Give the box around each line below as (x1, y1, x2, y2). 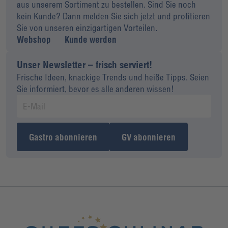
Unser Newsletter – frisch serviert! (17, 59, 153, 71)
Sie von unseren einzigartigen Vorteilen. (17, 22, 158, 33)
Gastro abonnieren (29, 131, 98, 142)
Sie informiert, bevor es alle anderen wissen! (17, 83, 175, 95)
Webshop (17, 34, 51, 45)
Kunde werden (65, 34, 117, 45)
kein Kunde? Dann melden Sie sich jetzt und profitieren (17, 10, 211, 21)
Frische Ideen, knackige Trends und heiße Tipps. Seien (17, 72, 210, 83)
